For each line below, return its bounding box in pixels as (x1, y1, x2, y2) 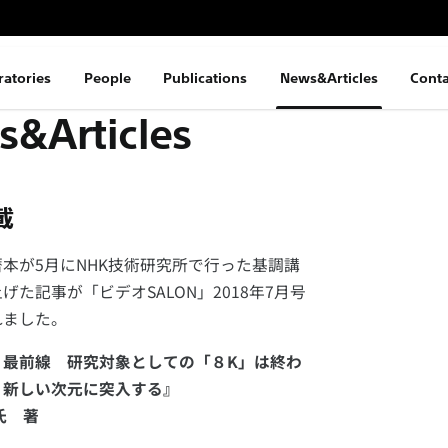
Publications (163, 68, 248, 88)
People (83, 68, 131, 88)
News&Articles (279, 68, 378, 88)
